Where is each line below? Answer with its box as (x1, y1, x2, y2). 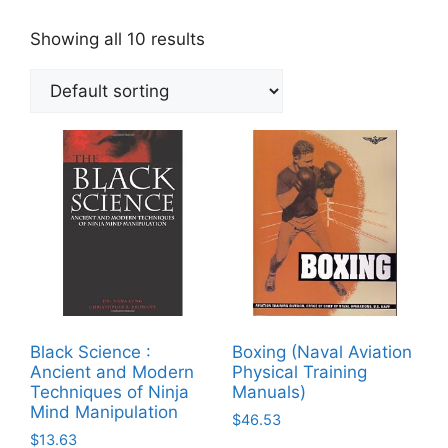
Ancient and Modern (30, 361, 194, 382)
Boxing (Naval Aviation (231, 341, 412, 362)
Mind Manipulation (30, 401, 178, 422)
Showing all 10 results (30, 29, 205, 50)
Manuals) (231, 381, 306, 402)
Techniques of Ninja (30, 381, 189, 402)
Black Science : (30, 341, 151, 362)
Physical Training (231, 361, 367, 382)
